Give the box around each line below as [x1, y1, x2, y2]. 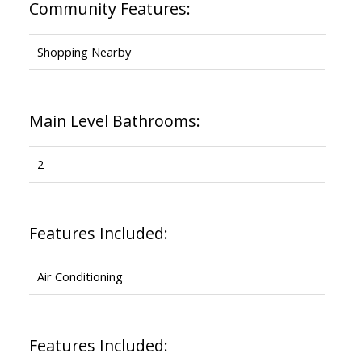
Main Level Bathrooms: [28, 109, 200, 132]
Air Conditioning [36, 267, 123, 284]
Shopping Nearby [36, 43, 131, 60]
